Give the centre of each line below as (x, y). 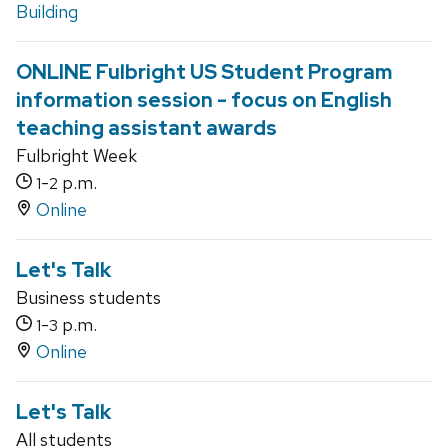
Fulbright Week (76, 156)
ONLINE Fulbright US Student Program (204, 72)
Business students (88, 298)
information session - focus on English (204, 100)
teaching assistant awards (146, 128)
